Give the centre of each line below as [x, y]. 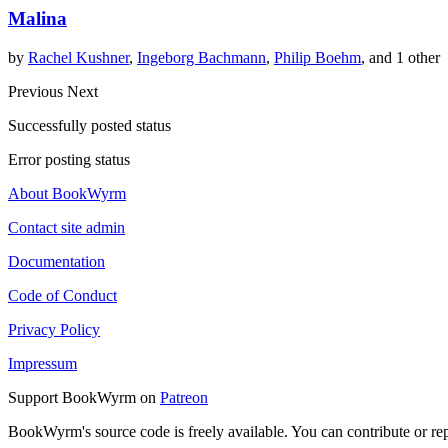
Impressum [42, 363]
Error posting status [69, 159]
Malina [37, 19]
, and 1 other [400, 57]
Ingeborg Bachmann [201, 57]
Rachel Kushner [78, 57]
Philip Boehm [317, 57]
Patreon [184, 397]
